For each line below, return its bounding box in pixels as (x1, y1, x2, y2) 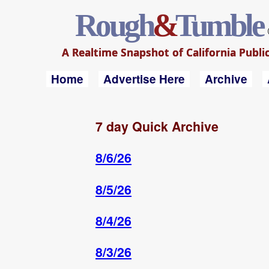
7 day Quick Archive (95, 117, 219, 136)
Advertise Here (103, 71, 185, 87)
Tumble (177, 7, 264, 43)
